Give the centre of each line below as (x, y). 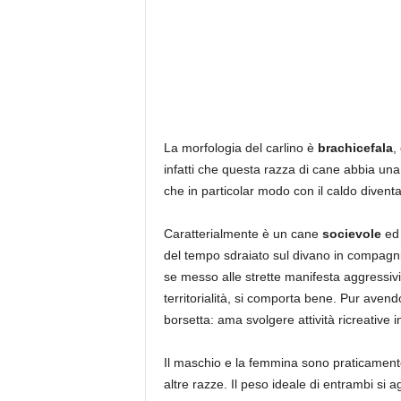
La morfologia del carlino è (240, 148)
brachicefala (355, 148)
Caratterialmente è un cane (243, 234)
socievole (351, 234)
